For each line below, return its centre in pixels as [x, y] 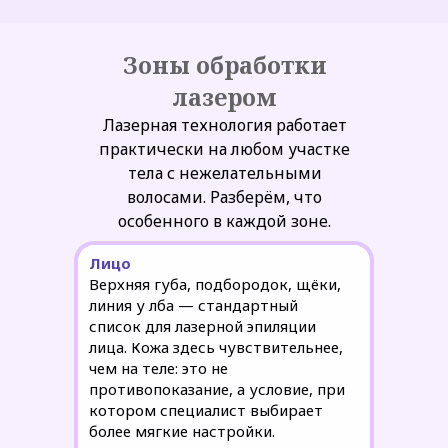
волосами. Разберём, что [224, 197]
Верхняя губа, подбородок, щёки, [215, 284]
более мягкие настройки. [182, 431]
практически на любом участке [224, 149]
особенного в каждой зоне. [224, 221]
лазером [225, 97]
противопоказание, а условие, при [217, 389]
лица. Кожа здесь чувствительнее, [216, 347]
